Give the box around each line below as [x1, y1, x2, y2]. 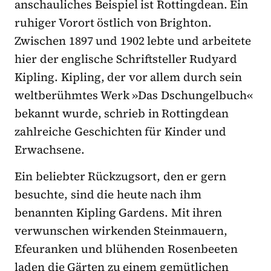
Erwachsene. [15, 141, 85, 157]
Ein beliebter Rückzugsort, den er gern [15, 168, 227, 184]
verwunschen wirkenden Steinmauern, [15, 222, 228, 238]
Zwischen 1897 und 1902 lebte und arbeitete [15, 32, 251, 48]
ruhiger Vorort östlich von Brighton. [15, 14, 212, 30]
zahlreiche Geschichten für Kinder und [15, 123, 227, 139]
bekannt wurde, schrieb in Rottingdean [15, 105, 229, 121]
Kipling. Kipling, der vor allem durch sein [15, 68, 242, 85]
